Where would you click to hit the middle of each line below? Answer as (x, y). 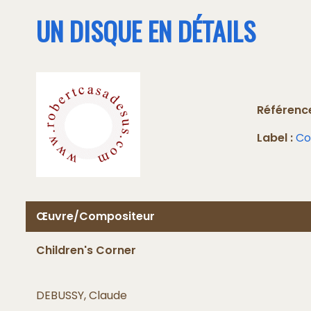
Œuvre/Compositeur (95, 216)
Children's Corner (86, 250)
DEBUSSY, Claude (82, 295)
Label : (275, 138)
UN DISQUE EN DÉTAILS (146, 31)
